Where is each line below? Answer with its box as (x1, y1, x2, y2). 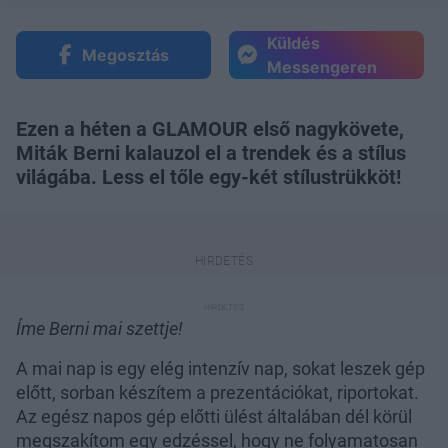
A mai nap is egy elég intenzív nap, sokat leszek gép (16, 357, 425, 379)
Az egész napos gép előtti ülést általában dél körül (16, 405, 412, 427)
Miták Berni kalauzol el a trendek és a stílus (16, 140, 406, 165)
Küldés (267, 32, 320, 53)
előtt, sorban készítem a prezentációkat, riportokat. (16, 381, 419, 403)
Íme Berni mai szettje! (16, 317, 183, 339)
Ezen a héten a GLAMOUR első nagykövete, (16, 116, 404, 141)
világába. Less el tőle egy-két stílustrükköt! (16, 164, 401, 189)
